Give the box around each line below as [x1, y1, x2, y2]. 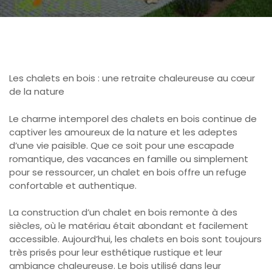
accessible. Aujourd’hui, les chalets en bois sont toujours [9, 233, 262, 245]
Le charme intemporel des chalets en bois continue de [9, 112, 257, 125]
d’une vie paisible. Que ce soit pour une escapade [9, 138, 234, 152]
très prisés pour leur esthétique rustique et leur [9, 246, 222, 259]
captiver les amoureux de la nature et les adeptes [9, 125, 237, 138]
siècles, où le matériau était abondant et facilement [9, 219, 248, 232]
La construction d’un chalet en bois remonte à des [9, 206, 237, 219]
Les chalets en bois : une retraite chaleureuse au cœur [9, 72, 255, 84]
